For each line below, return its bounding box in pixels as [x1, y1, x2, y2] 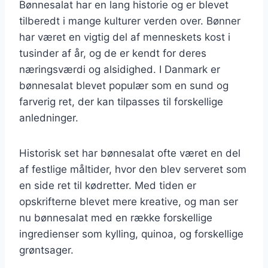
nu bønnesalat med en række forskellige [19, 211, 212, 224]
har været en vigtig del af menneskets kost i [19, 31, 230, 43]
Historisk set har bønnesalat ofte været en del [19, 147, 240, 159]
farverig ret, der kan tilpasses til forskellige [19, 95, 223, 108]
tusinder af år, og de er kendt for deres [19, 47, 206, 59]
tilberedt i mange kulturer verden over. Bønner [19, 14, 240, 27]
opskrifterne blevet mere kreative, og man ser [19, 195, 238, 208]
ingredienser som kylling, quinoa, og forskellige [19, 227, 243, 240]
